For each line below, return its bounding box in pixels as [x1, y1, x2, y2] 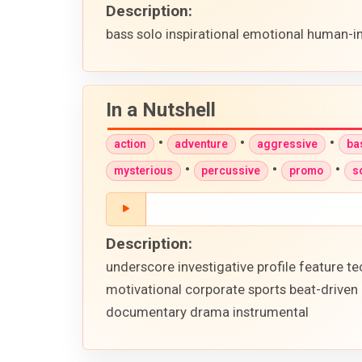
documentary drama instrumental [106, 303, 309, 320]
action [113, 137, 146, 151]
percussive [201, 164, 261, 178]
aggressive [256, 137, 318, 151]
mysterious [113, 164, 173, 178]
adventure [175, 137, 229, 151]
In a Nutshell [106, 99, 216, 122]
